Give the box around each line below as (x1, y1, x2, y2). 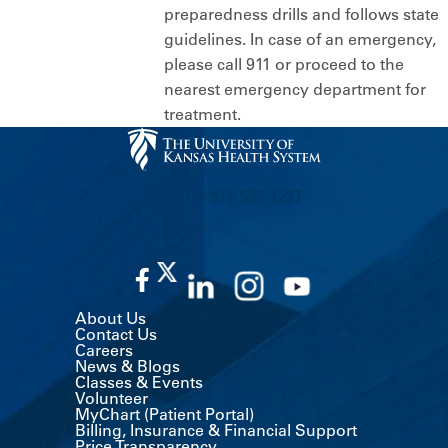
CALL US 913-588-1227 (144, 185, 302, 208)
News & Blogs (75, 356, 180, 377)
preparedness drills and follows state (164, 4, 439, 25)
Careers (75, 340, 133, 361)
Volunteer (75, 388, 148, 409)
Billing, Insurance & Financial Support (75, 420, 357, 441)
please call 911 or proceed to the (164, 54, 404, 75)
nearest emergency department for (164, 79, 426, 100)
